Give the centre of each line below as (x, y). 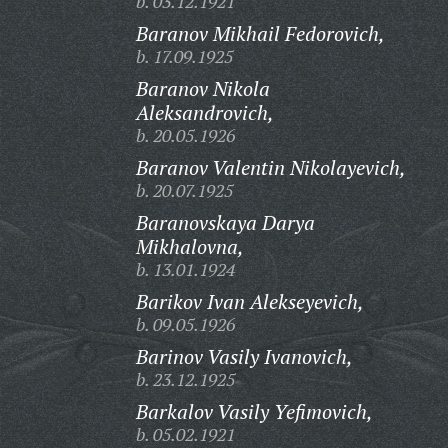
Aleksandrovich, (204, 112)
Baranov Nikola (202, 88)
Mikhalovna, (189, 246)
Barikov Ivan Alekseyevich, (249, 301)
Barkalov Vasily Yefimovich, (254, 411)
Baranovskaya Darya (225, 222)
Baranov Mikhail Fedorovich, (260, 33)
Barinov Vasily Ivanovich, (244, 356)
